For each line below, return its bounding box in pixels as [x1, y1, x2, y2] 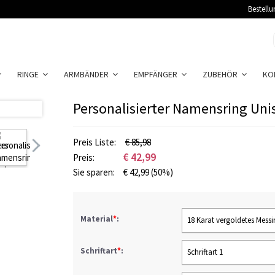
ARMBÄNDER [64, 69, 112, 80]
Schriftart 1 [187, 247, 223, 257]
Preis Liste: [73, 136, 118, 148]
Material [80, 214, 113, 224]
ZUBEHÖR [203, 69, 241, 80]
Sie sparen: [73, 166, 117, 178]
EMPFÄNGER [134, 69, 181, 80]
